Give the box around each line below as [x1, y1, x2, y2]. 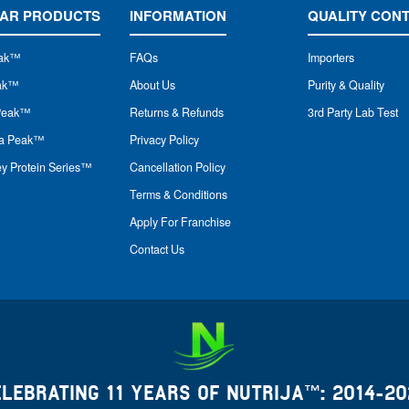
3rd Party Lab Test [307, 104, 398, 121]
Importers [307, 49, 354, 67]
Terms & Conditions [129, 186, 227, 204]
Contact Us [129, 241, 184, 258]
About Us [129, 77, 175, 94]
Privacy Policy [129, 131, 199, 149]
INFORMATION [129, 5, 226, 26]
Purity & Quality [307, 77, 384, 94]
